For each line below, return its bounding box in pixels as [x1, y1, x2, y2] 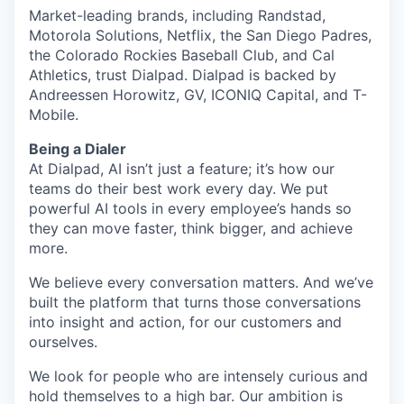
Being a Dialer [29, 140, 126, 158]
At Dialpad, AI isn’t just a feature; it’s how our [29, 160, 335, 178]
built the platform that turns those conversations [29, 293, 361, 311]
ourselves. [29, 333, 97, 351]
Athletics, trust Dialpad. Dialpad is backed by [29, 66, 336, 84]
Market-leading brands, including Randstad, [29, 6, 326, 24]
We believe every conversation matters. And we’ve [29, 273, 373, 291]
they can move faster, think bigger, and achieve [29, 219, 353, 237]
